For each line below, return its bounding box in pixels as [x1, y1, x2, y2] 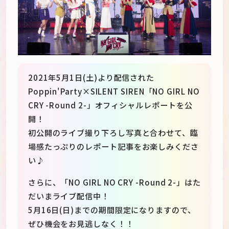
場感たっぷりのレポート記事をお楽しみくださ [28, 141, 199, 152]
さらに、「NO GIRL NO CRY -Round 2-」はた [28, 176, 201, 188]
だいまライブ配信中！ [28, 190, 109, 202]
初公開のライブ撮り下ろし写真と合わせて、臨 [28, 127, 198, 139]
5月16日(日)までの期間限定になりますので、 [28, 204, 196, 216]
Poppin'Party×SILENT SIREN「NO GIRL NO [28, 85, 200, 97]
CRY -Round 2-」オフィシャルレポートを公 [28, 99, 193, 111]
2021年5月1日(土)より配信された [28, 72, 155, 83]
